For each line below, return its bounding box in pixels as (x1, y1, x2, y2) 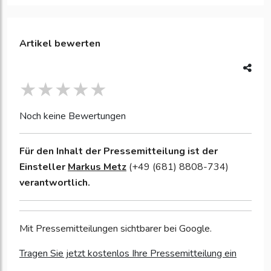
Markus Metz (68, 160, 126, 174)
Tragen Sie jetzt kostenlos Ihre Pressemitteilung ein (19, 247, 237, 261)
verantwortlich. (19, 176, 90, 190)
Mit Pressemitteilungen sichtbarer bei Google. (19, 222, 212, 236)
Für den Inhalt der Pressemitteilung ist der (19, 145, 218, 158)
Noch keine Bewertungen (19, 109, 126, 123)
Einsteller (19, 160, 68, 174)
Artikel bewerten (19, 37, 100, 51)
